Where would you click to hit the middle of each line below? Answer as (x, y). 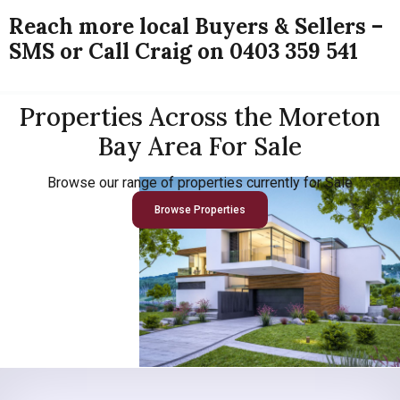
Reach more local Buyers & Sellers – (196, 26)
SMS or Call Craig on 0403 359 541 (183, 51)
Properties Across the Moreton (200, 117)
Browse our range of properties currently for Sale (200, 183)
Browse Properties (200, 210)
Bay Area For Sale (200, 147)
